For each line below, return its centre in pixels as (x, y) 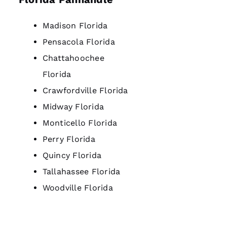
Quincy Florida (72, 155)
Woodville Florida (78, 187)
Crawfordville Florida (85, 90)
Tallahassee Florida (81, 171)
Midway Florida (73, 106)
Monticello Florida (80, 123)
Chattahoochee (73, 58)
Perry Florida (69, 139)
